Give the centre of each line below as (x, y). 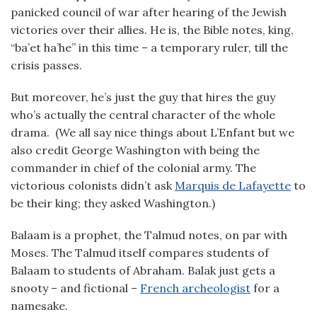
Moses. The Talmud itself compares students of (140, 253)
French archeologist (195, 288)
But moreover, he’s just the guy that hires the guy (143, 97)
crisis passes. (46, 65)
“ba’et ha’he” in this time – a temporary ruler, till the (149, 47)
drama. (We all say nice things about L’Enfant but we (152, 132)
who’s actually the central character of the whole (143, 115)
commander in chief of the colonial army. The (133, 168)
